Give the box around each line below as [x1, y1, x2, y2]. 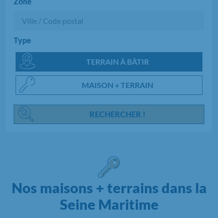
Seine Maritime [59, 196, 159, 213]
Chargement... [100, 50, 146, 59]
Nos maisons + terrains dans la [11, 179, 207, 196]
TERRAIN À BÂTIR [86, 56, 149, 66]
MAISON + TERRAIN [81, 80, 153, 90]
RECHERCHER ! [89, 109, 145, 119]
